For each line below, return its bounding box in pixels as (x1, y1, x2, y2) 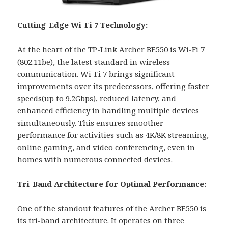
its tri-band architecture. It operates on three (17, 215, 185, 226)
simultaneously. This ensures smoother (17, 118, 164, 128)
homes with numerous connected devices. (17, 154, 173, 165)
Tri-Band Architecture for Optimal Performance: (17, 179, 207, 189)
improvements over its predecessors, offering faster (17, 81, 210, 92)
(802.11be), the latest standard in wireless (17, 56, 170, 67)
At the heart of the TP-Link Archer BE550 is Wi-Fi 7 (17, 44, 205, 55)
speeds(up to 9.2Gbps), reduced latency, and (17, 93, 177, 104)
